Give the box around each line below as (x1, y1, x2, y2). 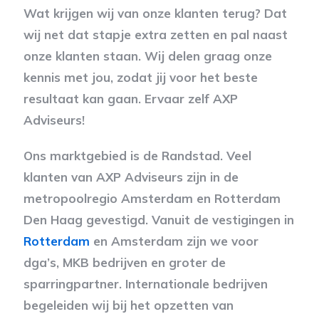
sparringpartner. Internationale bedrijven (23, 276, 268, 291)
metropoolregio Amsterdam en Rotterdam (23, 190, 281, 206)
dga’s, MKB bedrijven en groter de (23, 254, 226, 270)
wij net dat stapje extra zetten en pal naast (23, 26, 288, 42)
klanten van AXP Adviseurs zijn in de (23, 169, 239, 184)
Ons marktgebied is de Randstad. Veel (23, 147, 251, 163)
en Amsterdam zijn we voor (89, 233, 258, 249)
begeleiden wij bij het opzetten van (23, 297, 234, 313)
